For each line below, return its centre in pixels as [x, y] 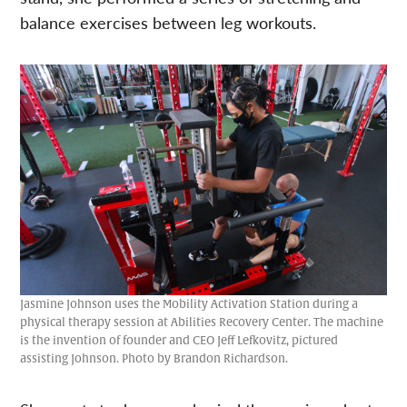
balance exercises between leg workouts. [169, 23]
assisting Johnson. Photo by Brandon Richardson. [154, 358]
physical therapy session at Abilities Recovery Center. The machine [202, 322]
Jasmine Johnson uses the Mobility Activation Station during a [189, 304]
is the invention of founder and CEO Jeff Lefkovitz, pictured [179, 340]
